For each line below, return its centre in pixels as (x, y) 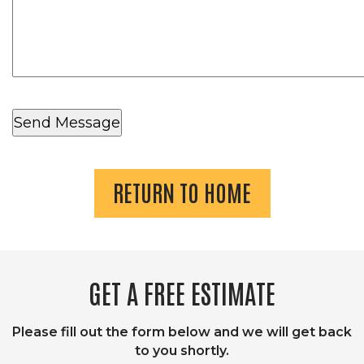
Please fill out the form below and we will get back (182, 332)
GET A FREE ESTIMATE (182, 292)
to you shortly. (182, 351)
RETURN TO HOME (182, 192)
